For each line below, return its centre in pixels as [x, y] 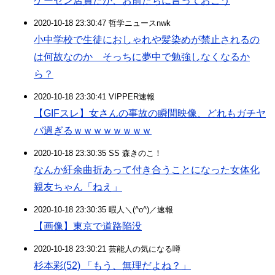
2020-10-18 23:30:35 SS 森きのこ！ [98, 153]
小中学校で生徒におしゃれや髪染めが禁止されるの [147, 40]
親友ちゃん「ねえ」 [78, 187]
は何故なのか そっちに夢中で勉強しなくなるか [142, 57]
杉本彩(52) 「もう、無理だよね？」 [112, 265]
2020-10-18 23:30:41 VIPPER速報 [94, 97]
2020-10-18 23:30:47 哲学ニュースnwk [102, 23]
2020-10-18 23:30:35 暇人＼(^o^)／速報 [103, 210]
